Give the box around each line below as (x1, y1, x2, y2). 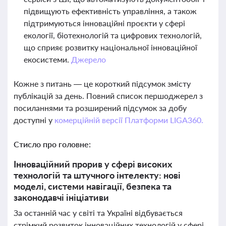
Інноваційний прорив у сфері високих (14, 158, 172, 169)
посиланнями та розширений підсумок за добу (14, 103, 187, 112)
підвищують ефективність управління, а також (24, 6, 197, 16)
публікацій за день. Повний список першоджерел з (14, 91, 203, 100)
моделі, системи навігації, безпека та (14, 181, 172, 192)
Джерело (71, 54, 106, 64)
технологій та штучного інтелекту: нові (14, 169, 181, 181)
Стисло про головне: (14, 139, 91, 149)
